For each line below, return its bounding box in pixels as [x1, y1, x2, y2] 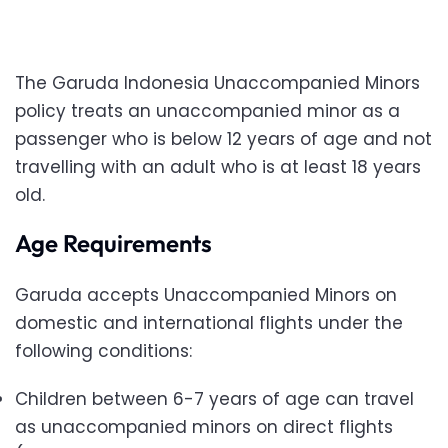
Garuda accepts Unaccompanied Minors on [15, 283, 397, 308]
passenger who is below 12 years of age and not [15, 127, 432, 152]
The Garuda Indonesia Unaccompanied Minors [15, 71, 420, 96]
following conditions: [15, 339, 192, 364]
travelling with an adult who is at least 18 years [15, 155, 421, 180]
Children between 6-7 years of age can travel [15, 387, 414, 412]
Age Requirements [15, 228, 217, 259]
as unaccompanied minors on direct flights [15, 415, 393, 440]
